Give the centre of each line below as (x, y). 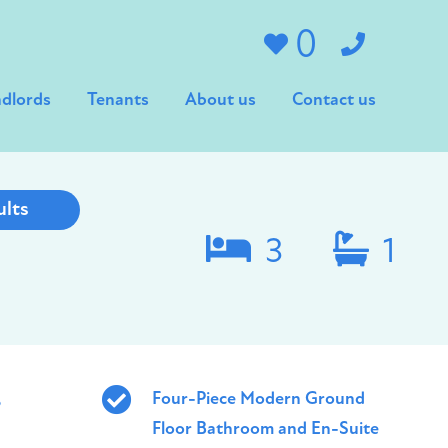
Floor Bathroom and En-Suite (265, 429)
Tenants (118, 100)
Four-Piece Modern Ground (258, 399)
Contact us (334, 100)
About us (220, 100)
